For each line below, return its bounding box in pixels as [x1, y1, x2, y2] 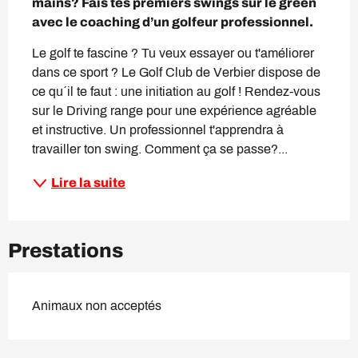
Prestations [8, 239, 123, 261]
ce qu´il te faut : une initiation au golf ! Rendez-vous [32, 84, 320, 98]
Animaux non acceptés [32, 298, 161, 312]
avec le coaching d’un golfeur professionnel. [32, 14, 313, 29]
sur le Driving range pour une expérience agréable [32, 103, 316, 117]
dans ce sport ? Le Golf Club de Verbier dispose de [32, 65, 320, 79]
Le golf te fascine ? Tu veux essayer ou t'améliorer [32, 46, 314, 60]
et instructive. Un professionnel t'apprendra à [32, 122, 284, 137]
